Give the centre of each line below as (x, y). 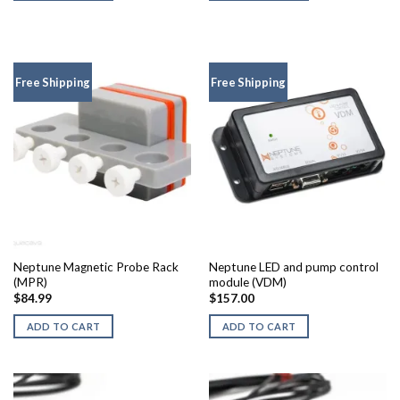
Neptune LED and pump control (293, 267)
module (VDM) (247, 282)
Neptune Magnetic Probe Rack (96, 267)
